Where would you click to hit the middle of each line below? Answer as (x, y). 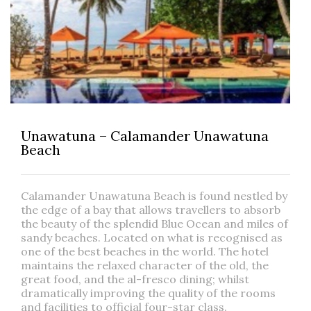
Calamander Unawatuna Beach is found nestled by (154, 195)
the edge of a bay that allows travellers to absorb (151, 209)
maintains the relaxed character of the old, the (145, 265)
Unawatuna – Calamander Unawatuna (145, 135)
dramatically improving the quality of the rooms (148, 293)
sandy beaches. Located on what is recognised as (152, 237)
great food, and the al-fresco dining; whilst (135, 279)
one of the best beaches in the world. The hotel (145, 251)
